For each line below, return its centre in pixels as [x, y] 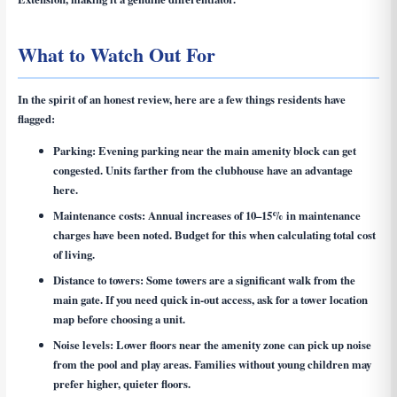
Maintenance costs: [99, 216]
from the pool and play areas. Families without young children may [212, 365]
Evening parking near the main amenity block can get [226, 151]
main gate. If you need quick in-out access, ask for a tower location [210, 300]
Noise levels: [83, 345]
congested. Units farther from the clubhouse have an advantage [202, 171]
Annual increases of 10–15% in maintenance [253, 216]
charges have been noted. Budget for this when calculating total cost [214, 235]
